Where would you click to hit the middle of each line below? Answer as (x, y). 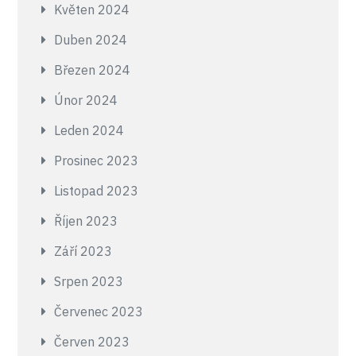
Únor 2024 (86, 100)
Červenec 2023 (99, 311)
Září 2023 (83, 251)
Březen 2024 (93, 70)
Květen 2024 (92, 10)
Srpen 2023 (89, 281)
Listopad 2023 (97, 191)
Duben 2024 (91, 40)
